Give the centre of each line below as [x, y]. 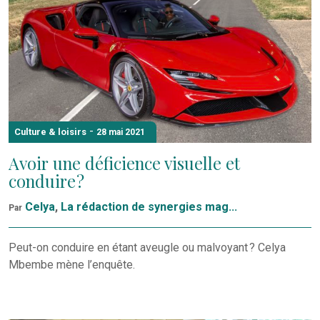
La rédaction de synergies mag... [149, 206]
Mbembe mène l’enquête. [72, 264]
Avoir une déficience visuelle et [124, 164]
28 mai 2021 [121, 132]
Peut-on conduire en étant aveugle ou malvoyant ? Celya [147, 247]
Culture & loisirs [50, 132]
